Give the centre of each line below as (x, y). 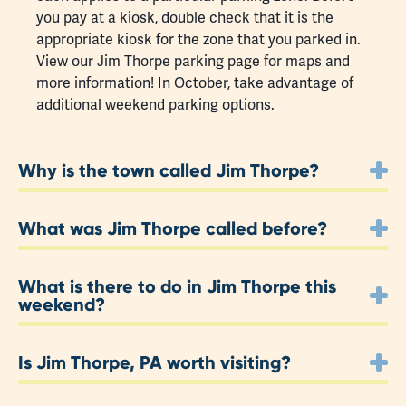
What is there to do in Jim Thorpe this (177, 286)
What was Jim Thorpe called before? (173, 228)
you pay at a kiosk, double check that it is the (185, 18)
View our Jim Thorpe (105, 62)
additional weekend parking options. (155, 105)
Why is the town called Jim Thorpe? (169, 170)
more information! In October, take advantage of (195, 83)
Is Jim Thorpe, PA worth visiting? (155, 362)
